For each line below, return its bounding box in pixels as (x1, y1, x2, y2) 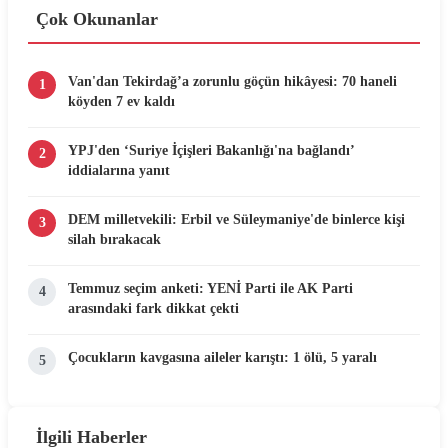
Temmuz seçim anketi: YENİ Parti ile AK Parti (68, 280, 353, 297)
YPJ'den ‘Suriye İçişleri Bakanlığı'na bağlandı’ (68, 142, 354, 159)
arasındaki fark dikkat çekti (68, 300, 239, 317)
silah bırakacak (68, 231, 161, 248)
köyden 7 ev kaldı (68, 93, 175, 110)
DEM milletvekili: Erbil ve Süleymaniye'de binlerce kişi (68, 211, 405, 228)
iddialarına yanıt (68, 162, 170, 179)
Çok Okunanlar (36, 9, 158, 30)
